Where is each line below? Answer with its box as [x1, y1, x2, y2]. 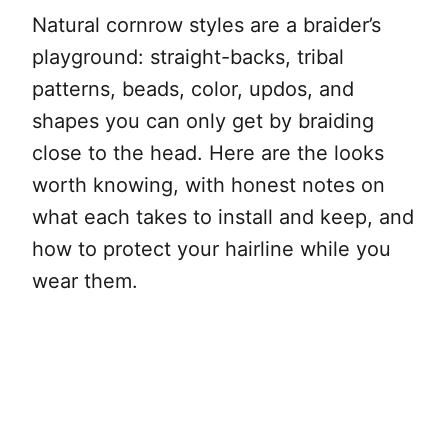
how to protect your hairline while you [32, 236, 391, 261]
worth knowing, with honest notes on [32, 172, 385, 197]
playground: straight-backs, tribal [32, 44, 344, 69]
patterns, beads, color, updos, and [32, 76, 354, 101]
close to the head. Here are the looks [32, 140, 384, 165]
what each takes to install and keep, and [32, 204, 414, 229]
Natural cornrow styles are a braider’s [32, 12, 381, 37]
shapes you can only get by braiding [32, 108, 374, 133]
